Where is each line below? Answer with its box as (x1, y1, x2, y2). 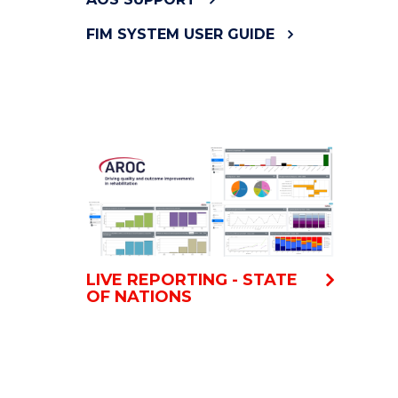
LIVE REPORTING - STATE (86, 270, 298, 291)
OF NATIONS (86, 287, 192, 307)
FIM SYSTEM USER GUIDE (86, 26, 275, 44)
